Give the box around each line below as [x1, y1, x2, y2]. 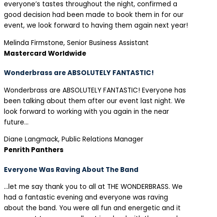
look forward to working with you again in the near [4, 107, 169, 116]
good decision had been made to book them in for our [4, 10, 184, 20]
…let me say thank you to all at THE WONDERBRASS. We [4, 182, 183, 192]
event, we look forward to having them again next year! [4, 21, 188, 31]
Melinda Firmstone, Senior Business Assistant [4, 38, 149, 47]
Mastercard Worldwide [4, 48, 86, 58]
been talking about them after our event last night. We [4, 96, 185, 106]
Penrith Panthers [4, 145, 63, 155]
